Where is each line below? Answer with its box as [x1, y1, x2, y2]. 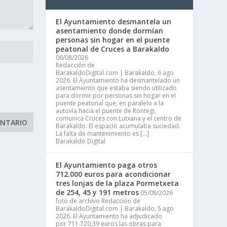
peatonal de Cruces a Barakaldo [56, 44, 170, 54]
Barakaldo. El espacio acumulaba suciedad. [56, 121, 181, 130]
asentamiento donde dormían [56, 25, 164, 35]
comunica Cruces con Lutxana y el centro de [56, 113, 182, 123]
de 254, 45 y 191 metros [56, 187, 139, 197]
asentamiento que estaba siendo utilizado [56, 83, 177, 92]
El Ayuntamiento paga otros [56, 160, 158, 170]
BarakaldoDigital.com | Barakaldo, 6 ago [56, 68, 174, 77]
